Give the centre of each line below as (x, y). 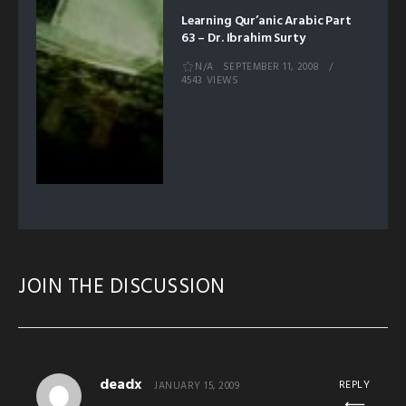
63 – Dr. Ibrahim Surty (243, 38)
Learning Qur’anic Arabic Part (266, 21)
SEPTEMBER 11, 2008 (271, 68)
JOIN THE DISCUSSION (122, 288)
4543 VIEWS (210, 81)
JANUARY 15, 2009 (197, 387)
